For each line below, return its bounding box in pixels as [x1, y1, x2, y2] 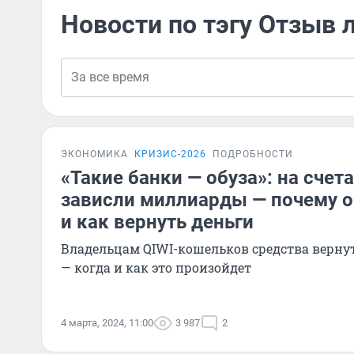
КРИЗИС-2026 [134, 149, 206, 160]
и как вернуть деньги [61, 211, 254, 233]
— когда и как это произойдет [61, 259, 251, 276]
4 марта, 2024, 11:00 [61, 317, 153, 329]
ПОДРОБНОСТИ [213, 149, 293, 160]
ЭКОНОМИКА [61, 149, 128, 160]
